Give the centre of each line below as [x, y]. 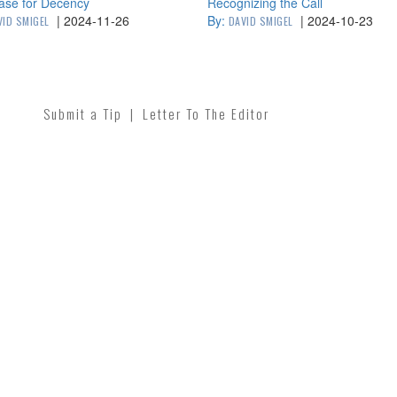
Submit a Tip [83, 113]
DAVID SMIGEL [261, 21]
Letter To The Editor [206, 113]
